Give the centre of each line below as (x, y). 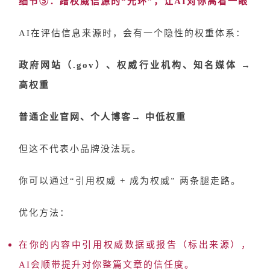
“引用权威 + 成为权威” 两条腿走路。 (155, 181)
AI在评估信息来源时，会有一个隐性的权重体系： (132, 33)
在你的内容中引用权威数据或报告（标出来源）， (135, 245)
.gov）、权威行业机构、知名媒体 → (162, 65)
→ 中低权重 (159, 117)
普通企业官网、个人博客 (75, 117)
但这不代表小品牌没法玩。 (80, 149)
